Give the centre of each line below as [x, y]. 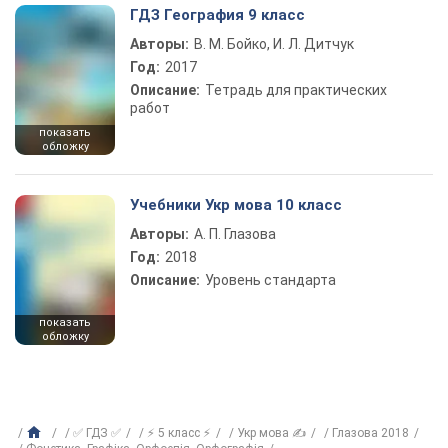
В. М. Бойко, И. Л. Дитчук [274, 44]
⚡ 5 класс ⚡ [179, 433]
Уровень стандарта [270, 280]
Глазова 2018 [370, 433]
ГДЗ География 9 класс [217, 15]
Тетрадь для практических [296, 90]
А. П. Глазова [235, 234]
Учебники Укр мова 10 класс [236, 205]
